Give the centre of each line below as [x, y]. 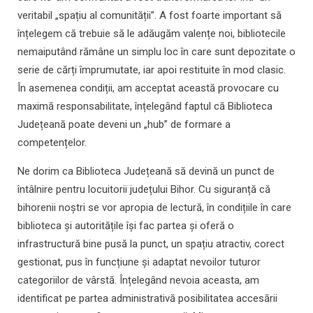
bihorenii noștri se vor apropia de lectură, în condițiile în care [154, 208]
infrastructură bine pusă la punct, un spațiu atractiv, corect [151, 244]
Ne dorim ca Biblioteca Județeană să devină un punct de [146, 172]
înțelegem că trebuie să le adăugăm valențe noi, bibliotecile [152, 34]
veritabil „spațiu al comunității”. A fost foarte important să [150, 16]
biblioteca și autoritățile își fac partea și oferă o [126, 226]
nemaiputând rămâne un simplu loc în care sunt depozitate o [156, 52]
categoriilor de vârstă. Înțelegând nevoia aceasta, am [138, 281]
